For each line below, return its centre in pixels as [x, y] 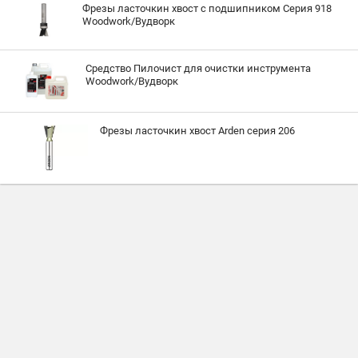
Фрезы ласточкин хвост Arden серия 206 [197, 131]
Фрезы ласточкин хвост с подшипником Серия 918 [207, 8]
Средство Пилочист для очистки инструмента [199, 69]
